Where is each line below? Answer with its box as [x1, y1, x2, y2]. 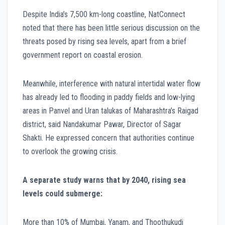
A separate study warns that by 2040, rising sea [23, 175, 186, 185]
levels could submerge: [23, 188, 102, 198]
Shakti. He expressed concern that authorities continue [23, 133, 194, 143]
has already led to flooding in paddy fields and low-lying [23, 92, 195, 102]
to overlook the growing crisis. [23, 146, 118, 156]
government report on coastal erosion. [23, 50, 143, 60]
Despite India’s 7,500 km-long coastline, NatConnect [23, 9, 185, 19]
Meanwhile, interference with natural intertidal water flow [23, 78, 200, 88]
